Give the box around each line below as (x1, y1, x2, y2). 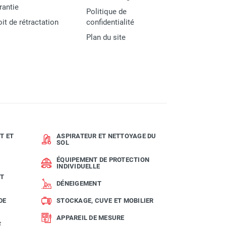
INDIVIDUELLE (56, 162, 100, 170)
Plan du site (86, 32, 126, 42)
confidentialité (86, 17, 134, 27)
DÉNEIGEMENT (56, 180, 101, 187)
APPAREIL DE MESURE (56, 214, 125, 221)
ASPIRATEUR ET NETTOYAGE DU (56, 132, 156, 140)
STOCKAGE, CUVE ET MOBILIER (56, 197, 154, 204)
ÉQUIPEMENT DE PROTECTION (56, 156, 149, 163)
